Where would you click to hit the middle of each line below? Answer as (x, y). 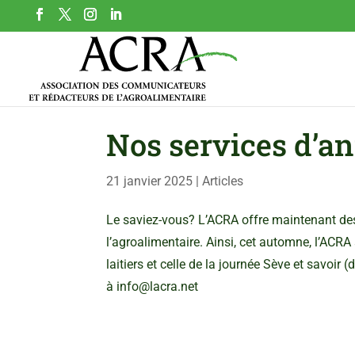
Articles (223, 181)
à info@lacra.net (153, 286)
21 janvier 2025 (150, 181)
